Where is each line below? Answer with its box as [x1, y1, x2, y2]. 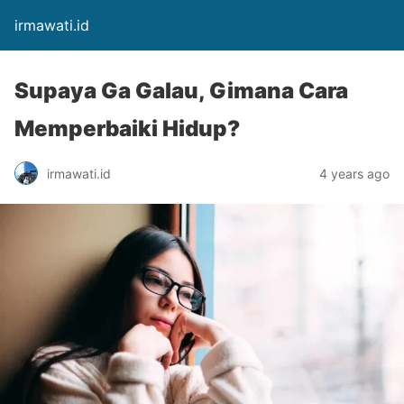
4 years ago [319, 165, 390, 181]
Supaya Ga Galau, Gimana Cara [14, 78, 348, 104]
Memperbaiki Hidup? [14, 115, 240, 142]
